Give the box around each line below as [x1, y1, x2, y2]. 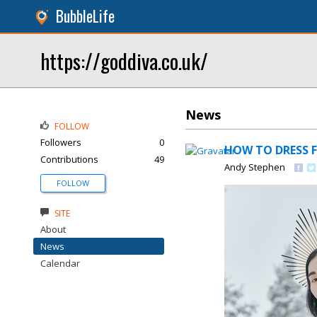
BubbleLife [56, 5, 115, 27]
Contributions [40, 153, 98, 166]
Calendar [40, 257, 80, 270]
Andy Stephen [224, 161, 285, 173]
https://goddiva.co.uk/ [40, 45, 208, 76]
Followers [40, 136, 81, 149]
